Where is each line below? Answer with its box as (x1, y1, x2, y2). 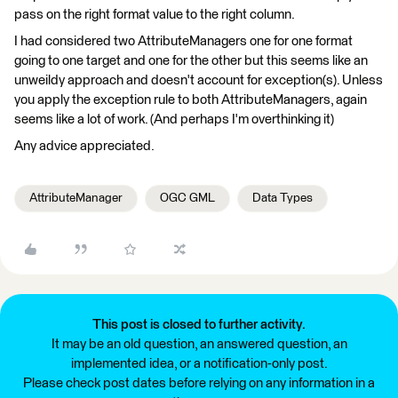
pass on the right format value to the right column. (14, 8, 295, 21)
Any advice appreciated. (14, 139, 155, 153)
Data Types (252, 192, 313, 204)
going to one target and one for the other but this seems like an (14, 54, 368, 68)
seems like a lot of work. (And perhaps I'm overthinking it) (14, 113, 334, 126)
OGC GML (160, 192, 215, 204)
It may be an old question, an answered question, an (51, 338, 347, 351)
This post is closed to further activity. (92, 318, 306, 331)
